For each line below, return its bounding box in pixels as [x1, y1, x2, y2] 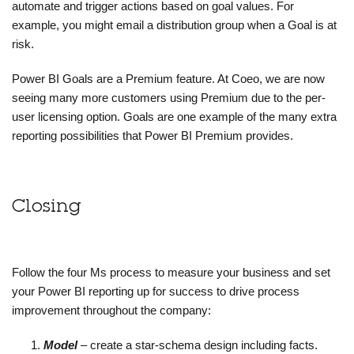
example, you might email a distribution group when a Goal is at [12, 18, 337, 32]
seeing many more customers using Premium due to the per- [12, 91, 326, 105]
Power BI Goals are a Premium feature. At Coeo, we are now [12, 72, 325, 86]
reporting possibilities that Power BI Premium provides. [12, 129, 293, 143]
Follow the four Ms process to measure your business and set [12, 265, 330, 280]
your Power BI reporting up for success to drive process [12, 284, 299, 299]
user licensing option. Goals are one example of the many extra [12, 110, 337, 124]
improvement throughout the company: [12, 303, 211, 318]
